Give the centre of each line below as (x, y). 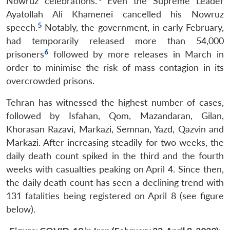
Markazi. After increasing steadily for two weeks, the (115, 142)
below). (21, 209)
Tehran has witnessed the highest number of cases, (115, 102)
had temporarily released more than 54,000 (115, 41)
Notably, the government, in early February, (133, 27)
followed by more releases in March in (136, 54)
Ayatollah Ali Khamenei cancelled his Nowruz (115, 14)
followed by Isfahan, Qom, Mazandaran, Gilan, (115, 116)
